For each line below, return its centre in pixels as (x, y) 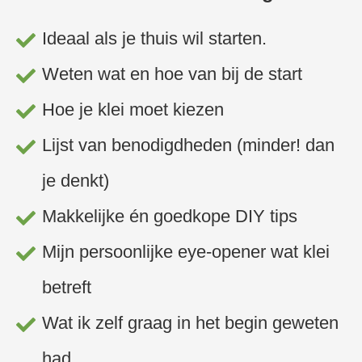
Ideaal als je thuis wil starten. (154, 39)
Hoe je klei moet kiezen (133, 110)
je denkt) (75, 181)
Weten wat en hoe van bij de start (174, 74)
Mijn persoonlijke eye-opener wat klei (185, 252)
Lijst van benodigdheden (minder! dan (188, 145)
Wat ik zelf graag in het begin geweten (190, 323)
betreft (66, 288)
